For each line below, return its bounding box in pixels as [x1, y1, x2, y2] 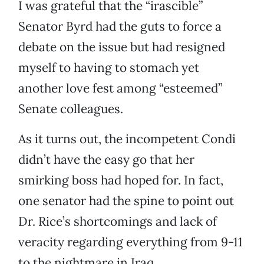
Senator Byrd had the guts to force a [18, 18, 222, 35]
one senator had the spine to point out [18, 193, 234, 209]
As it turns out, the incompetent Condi [18, 131, 236, 147]
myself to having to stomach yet [18, 60, 199, 76]
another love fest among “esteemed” [18, 80, 222, 97]
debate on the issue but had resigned [18, 39, 225, 55]
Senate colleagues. [18, 101, 123, 117]
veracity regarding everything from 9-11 [18, 234, 243, 250]
